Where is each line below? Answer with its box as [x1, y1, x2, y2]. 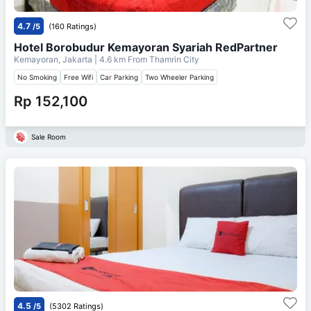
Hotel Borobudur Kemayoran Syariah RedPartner [14, 40, 278, 54]
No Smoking [17, 72, 57, 81]
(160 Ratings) [49, 21, 96, 31]
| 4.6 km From [94, 53, 147, 65]
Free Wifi [64, 72, 93, 81]
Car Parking [100, 72, 138, 81]
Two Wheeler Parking [145, 72, 214, 81]
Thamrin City [149, 53, 199, 65]
